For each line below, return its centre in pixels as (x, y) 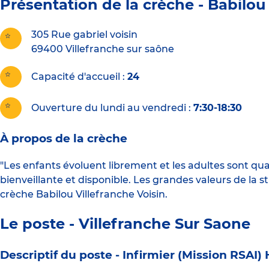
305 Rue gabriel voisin (84, 35)
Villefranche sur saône (120, 49)
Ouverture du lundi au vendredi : (111, 108)
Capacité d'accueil (76, 77)
